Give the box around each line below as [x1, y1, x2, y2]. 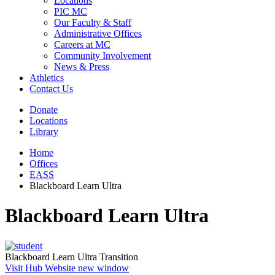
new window [76, 262, 129, 273]
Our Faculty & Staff [54, 17, 131, 28]
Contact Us [29, 83, 73, 94]
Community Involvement [54, 50, 151, 61]
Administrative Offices [54, 28, 142, 39]
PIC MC [54, 6, 87, 17]
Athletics [29, 72, 64, 83]
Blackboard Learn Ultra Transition [5, 251, 138, 262]
